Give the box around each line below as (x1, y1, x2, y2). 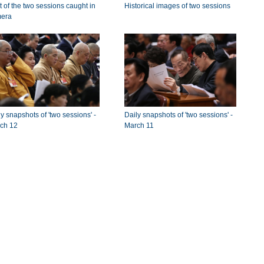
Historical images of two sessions (124, 2, 230, 10)
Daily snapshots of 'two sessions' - (124, 111, 233, 119)
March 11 (124, 121, 154, 130)
